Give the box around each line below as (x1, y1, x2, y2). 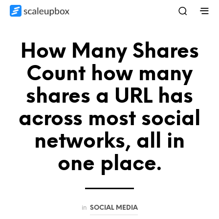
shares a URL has (26, 86, 193, 108)
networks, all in (34, 131, 185, 153)
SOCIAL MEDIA (89, 204, 138, 211)
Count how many (26, 64, 193, 85)
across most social (19, 109, 200, 130)
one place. (57, 153, 162, 175)
